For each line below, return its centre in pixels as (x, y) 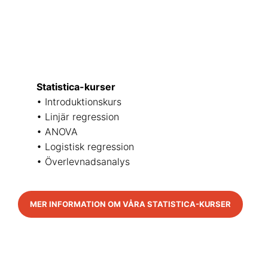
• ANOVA (57, 132)
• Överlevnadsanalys (83, 162)
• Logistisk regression (86, 147)
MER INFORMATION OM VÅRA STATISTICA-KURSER (130, 204)
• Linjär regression (78, 117)
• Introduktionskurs (79, 102)
